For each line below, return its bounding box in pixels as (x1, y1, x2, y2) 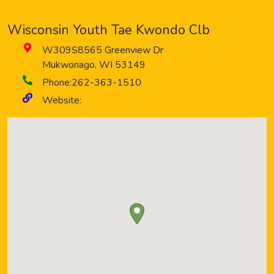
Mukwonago (42, 58, 95, 72)
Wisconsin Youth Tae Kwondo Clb (7, 21, 210, 39)
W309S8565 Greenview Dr (42, 43, 163, 57)
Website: (42, 94, 81, 107)
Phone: (42, 76, 72, 89)
